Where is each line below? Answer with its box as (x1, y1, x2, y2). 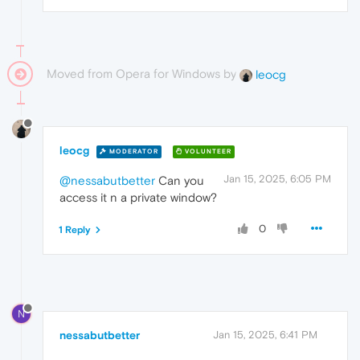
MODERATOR (107, 147, 158, 155)
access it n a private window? (59, 190, 217, 205)
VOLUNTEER (182, 147, 231, 155)
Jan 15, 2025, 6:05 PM (223, 173, 331, 186)
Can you (155, 174, 204, 188)
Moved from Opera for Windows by (47, 67, 239, 81)
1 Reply (59, 224, 91, 236)
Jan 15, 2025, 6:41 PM (213, 328, 317, 341)
